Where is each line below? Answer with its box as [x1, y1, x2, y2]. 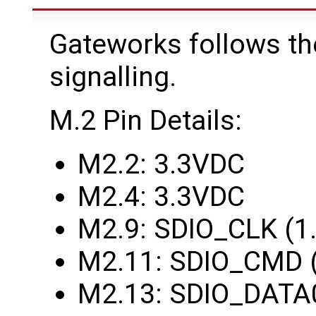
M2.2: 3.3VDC [78, 147, 245, 181]
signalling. [49, 60, 176, 93]
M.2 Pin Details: [49, 104, 242, 137]
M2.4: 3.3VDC [78, 180, 245, 213]
